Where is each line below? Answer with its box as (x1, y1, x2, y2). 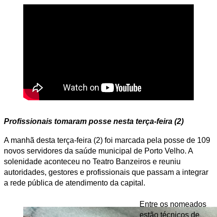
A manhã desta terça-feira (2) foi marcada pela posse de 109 (4, 136, 210, 144)
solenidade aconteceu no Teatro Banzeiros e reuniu (4, 157, 181, 166)
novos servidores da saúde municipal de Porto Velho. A (4, 146, 193, 155)
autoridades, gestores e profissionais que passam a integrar (4, 168, 208, 176)
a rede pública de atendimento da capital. (4, 178, 145, 187)
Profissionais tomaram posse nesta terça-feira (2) (4, 117, 184, 125)
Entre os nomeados (139, 200, 206, 208)
